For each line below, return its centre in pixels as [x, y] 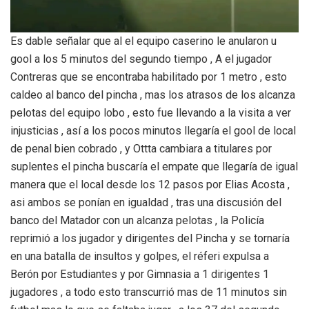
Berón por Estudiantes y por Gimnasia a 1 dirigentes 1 [140, 274]
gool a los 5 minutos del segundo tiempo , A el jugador [141, 59]
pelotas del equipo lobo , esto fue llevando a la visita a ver [151, 112]
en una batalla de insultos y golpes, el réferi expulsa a [140, 256]
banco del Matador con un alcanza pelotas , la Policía [137, 220]
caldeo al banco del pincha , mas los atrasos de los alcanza [153, 94]
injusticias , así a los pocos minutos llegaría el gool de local [153, 130]
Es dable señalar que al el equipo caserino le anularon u [143, 41]
